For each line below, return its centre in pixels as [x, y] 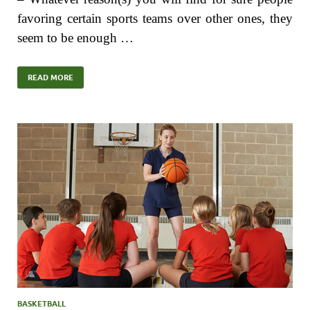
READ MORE [51, 77]
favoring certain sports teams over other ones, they [155, 18]
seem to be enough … [75, 37]
